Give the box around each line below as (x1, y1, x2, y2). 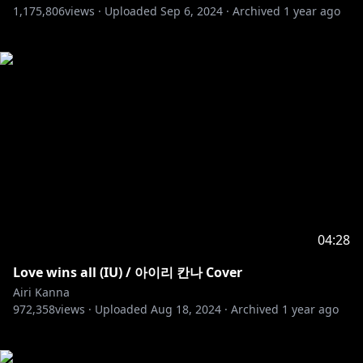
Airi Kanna (13, 284, 70, 300)
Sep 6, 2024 (160, 3, 223, 19)
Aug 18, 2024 (151, 301, 221, 317)
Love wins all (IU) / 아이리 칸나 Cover (13, 263, 242, 281)
